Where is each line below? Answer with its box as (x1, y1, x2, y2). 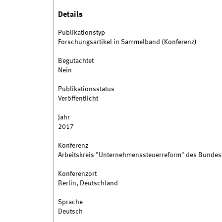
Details (57, 10, 83, 19)
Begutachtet (57, 57, 94, 65)
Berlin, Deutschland (57, 180, 118, 187)
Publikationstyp (57, 29, 105, 37)
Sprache (57, 199, 83, 206)
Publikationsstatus (57, 86, 114, 93)
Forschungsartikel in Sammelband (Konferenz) (57, 39, 197, 46)
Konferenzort (57, 170, 97, 178)
